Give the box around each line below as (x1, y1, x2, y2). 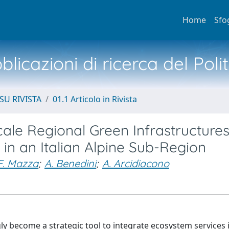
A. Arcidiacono (102, 157, 169, 170)
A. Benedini (44, 157, 96, 170)
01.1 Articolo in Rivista (53, 94, 137, 105)
